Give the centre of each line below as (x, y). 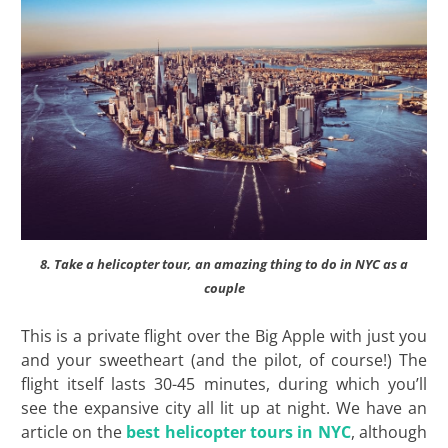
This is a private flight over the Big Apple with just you (224, 336)
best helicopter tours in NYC (238, 432)
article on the (73, 432)
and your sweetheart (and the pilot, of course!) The (224, 360)
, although (389, 432)
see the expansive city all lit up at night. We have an (224, 408)
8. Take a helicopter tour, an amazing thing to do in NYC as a (224, 264)
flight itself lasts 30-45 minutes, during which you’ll (224, 384)
